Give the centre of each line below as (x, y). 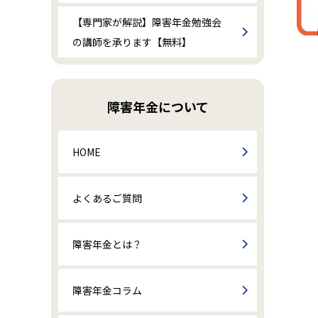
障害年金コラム (107, 290)
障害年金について (158, 106)
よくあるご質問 (107, 198)
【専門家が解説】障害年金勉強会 (147, 22)
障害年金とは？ (107, 244)
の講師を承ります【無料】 (132, 42)
